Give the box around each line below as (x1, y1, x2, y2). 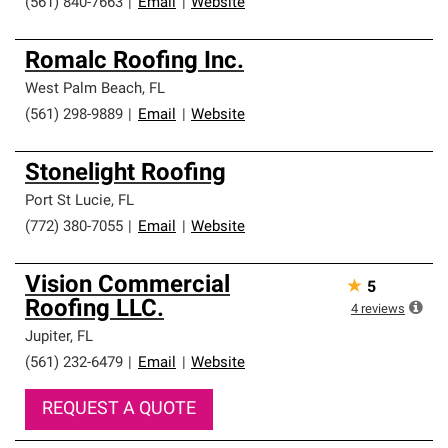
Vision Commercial (25, 274, 230, 298)
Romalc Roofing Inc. (25, 50, 244, 74)
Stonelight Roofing (25, 162, 226, 186)
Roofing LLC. (25, 298, 164, 322)
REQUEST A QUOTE (42, 400, 196, 419)
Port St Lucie (25, 194, 111, 209)
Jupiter (25, 330, 70, 345)
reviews (361, 303, 405, 316)
